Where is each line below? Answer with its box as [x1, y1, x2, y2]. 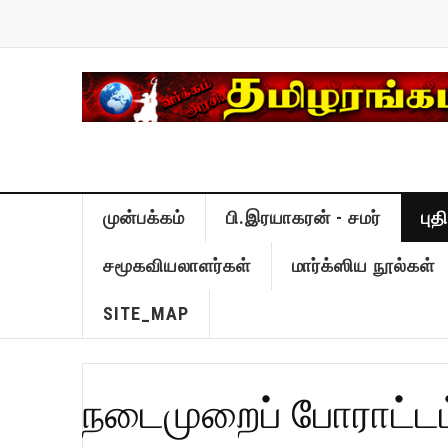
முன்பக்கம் [102, 207, 185, 228]
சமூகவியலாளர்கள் [102, 255, 251, 276]
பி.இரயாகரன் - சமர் [225, 207, 381, 228]
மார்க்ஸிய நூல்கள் [291, 255, 435, 276]
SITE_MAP [102, 303, 189, 324]
